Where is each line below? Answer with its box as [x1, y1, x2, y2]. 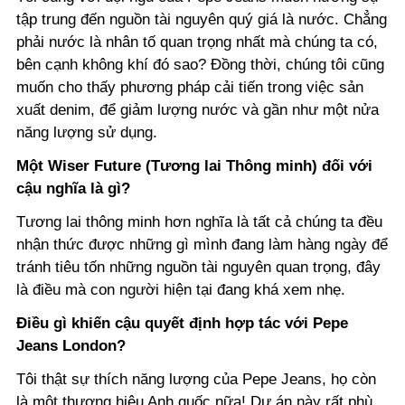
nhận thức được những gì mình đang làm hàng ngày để [16, 236, 388, 254]
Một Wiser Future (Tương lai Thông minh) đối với [16, 157, 372, 175]
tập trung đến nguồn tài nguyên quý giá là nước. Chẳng [16, 11, 387, 29]
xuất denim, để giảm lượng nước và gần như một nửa [16, 101, 379, 119]
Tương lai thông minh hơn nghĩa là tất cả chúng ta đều [16, 213, 382, 231]
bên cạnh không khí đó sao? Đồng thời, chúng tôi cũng [16, 56, 384, 74]
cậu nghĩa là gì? [16, 180, 130, 198]
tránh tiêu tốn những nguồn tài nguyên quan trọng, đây [16, 259, 381, 277]
